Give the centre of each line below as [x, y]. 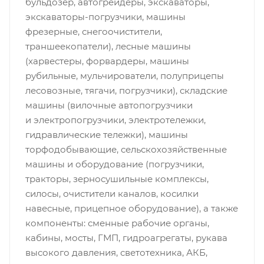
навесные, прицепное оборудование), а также [131, 209]
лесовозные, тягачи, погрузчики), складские [126, 91]
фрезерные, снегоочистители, [93, 32]
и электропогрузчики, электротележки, [115, 120]
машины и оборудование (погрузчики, [114, 164]
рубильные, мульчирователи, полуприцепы [124, 76]
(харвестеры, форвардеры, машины [107, 61]
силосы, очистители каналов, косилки [112, 194]
